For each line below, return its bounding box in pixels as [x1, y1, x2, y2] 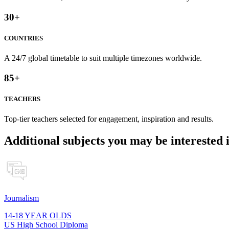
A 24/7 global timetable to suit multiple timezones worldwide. [4, 54, 202, 63]
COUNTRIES [4, 34, 43, 42]
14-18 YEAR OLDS [4, 211, 72, 220]
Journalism [4, 194, 39, 203]
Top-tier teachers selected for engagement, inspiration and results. [4, 114, 214, 124]
